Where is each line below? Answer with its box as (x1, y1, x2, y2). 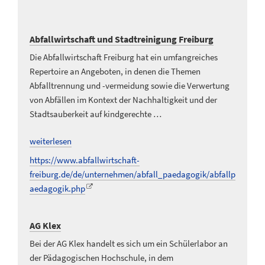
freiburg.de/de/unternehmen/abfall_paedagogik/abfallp (30, 168, 235, 180)
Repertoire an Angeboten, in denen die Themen (30, 65, 201, 77)
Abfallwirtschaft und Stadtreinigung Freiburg (30, 33, 214, 45)
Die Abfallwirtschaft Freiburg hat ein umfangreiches (30, 51, 218, 63)
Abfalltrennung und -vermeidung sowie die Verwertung (30, 79, 230, 91)
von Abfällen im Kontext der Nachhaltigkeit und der (30, 93, 217, 105)
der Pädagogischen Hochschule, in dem (30, 252, 173, 264)
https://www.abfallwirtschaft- (30, 154, 140, 166)
